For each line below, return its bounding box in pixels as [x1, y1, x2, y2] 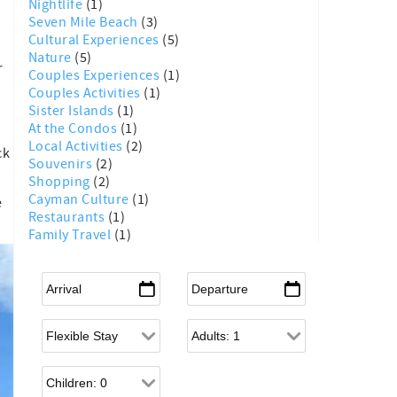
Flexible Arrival [42, 317, 131, 335]
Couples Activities [28, 84, 144, 102]
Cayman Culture [28, 191, 133, 208]
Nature [28, 49, 75, 66]
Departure [187, 270, 250, 288]
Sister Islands [28, 102, 118, 120]
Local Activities [28, 137, 127, 155]
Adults [187, 317, 224, 335]
